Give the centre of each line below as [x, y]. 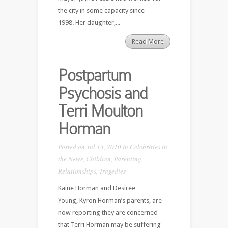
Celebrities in [148, 146]
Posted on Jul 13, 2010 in [94, 146]
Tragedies [112, 171]
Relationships [77, 171]
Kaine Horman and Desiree [96, 188]
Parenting [127, 159]
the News [70, 159]
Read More [148, 41]
